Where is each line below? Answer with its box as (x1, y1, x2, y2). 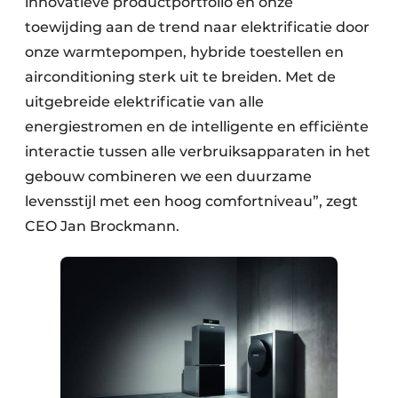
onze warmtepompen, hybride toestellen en (25, 44, 344, 60)
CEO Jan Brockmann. (25, 218, 179, 235)
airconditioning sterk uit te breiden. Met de (25, 68, 336, 85)
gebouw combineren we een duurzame (25, 168, 312, 185)
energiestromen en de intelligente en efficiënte (25, 118, 369, 135)
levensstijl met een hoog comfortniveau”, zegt (25, 193, 358, 210)
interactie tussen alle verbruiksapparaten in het (25, 143, 370, 160)
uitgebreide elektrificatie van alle (25, 93, 264, 110)
